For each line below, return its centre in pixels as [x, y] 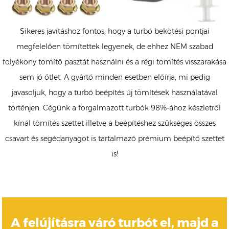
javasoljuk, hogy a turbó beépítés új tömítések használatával [114, 93]
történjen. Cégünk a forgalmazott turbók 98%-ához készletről [114, 108]
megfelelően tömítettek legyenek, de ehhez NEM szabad [114, 47]
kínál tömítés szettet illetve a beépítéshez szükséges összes [114, 123]
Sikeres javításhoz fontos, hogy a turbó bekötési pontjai [114, 31]
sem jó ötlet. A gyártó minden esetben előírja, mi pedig [114, 77]
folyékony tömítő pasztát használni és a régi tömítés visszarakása [114, 62]
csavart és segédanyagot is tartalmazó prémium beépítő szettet [114, 139]
